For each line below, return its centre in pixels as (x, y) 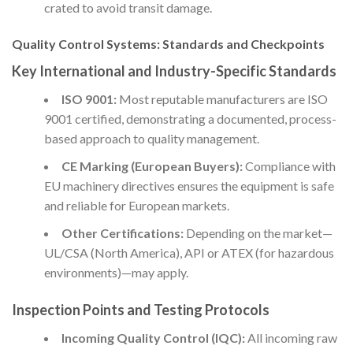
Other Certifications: (122, 233)
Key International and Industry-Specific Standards (174, 71)
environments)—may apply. (116, 273)
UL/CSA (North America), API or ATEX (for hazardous (189, 253)
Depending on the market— (258, 233)
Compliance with (289, 166)
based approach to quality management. (151, 139)
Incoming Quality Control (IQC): (153, 337)
